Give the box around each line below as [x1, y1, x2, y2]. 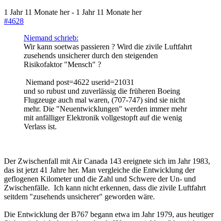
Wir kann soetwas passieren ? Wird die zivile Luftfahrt [24, 42, 192, 51]
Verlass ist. [24, 122, 57, 131]
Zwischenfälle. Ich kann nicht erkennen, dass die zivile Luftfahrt [4, 184, 206, 192]
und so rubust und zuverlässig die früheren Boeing [24, 87, 180, 96]
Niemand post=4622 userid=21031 [24, 78, 134, 87]
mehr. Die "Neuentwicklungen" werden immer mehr [24, 105, 187, 113]
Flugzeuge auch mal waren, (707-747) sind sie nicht [24, 96, 185, 105]
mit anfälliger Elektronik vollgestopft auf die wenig [24, 113, 182, 122]
